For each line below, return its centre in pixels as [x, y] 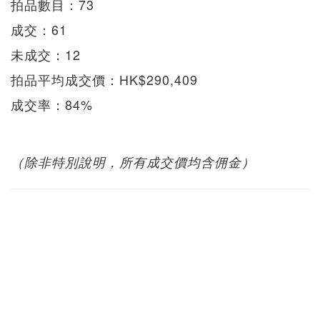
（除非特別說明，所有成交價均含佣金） [133, 161]
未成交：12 [46, 54]
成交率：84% [52, 104]
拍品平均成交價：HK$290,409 [104, 79]
